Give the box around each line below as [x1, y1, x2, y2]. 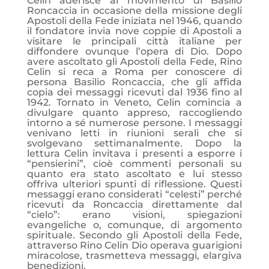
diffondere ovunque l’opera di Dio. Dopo [26, 46, 243, 57]
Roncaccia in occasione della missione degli [26, 5, 243, 16]
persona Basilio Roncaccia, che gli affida [26, 76, 243, 88]
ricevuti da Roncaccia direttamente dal [26, 199, 243, 210]
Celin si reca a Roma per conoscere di [26, 66, 243, 77]
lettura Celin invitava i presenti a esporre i [26, 148, 243, 159]
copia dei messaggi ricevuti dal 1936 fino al [26, 86, 243, 98]
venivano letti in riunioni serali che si [26, 127, 243, 139]
